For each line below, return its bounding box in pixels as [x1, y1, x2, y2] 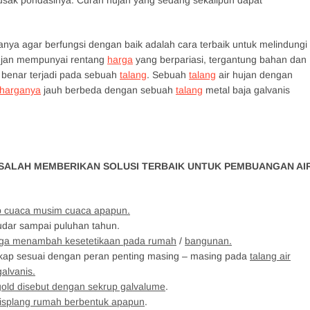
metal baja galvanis [203, 84, 290, 95]
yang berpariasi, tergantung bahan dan [133, 54, 307, 65]
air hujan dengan [216, 69, 293, 80]
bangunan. [185, 235, 232, 246]
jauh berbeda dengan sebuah [41, 84, 176, 95]
